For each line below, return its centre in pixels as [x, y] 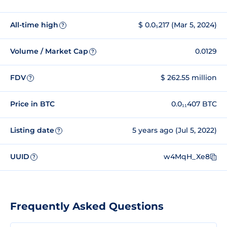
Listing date [32, 130]
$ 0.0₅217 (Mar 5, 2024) [178, 25]
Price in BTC [32, 104]
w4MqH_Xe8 [187, 157]
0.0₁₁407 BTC [194, 104]
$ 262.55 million [189, 78]
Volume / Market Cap [49, 51]
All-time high [34, 25]
